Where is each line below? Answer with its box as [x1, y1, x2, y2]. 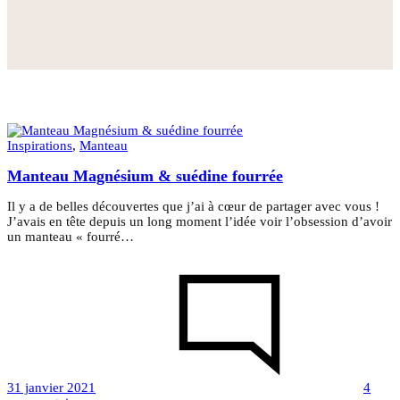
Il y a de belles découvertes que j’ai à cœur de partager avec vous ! [7, 199, 379, 214]
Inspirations [7, 138, 72, 154]
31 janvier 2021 [7, 380, 96, 396]
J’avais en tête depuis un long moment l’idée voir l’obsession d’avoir [7, 214, 392, 229]
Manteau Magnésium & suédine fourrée [7, 167, 283, 186]
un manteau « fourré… [7, 229, 134, 245]
